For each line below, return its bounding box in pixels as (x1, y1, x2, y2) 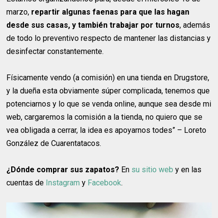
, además (180, 20, 211, 30)
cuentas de (6, 178, 46, 187)
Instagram (46, 178, 80, 187)
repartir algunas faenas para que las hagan (29, 7, 190, 17)
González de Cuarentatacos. (6, 138, 102, 148)
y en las (173, 164, 202, 174)
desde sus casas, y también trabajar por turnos (6, 20, 180, 30)
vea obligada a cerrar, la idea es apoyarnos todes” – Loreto (6, 125, 207, 135)
